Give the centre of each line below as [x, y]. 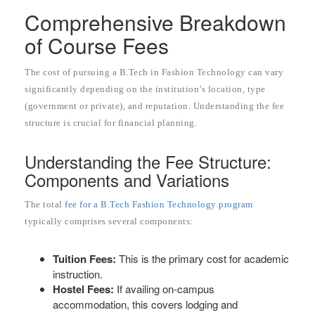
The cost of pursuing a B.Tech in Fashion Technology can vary [154, 72]
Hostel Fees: [83, 289]
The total [45, 204]
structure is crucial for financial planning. [111, 122]
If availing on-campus [164, 288]
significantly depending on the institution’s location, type [145, 89]
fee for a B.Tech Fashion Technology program [159, 204]
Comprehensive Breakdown [155, 22]
